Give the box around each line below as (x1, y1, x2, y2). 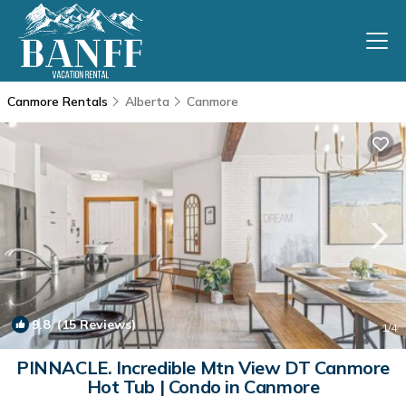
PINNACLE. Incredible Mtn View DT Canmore (16, 356, 390, 379)
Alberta (125, 93, 169, 110)
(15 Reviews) (50, 316, 136, 333)
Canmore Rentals (7, 93, 111, 110)
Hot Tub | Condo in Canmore (86, 375, 320, 398)
